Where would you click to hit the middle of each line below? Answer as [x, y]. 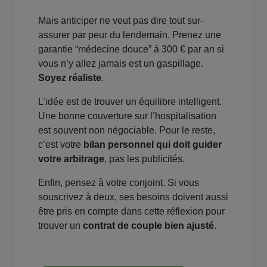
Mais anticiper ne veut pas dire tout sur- [121, 21]
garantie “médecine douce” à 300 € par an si [131, 49]
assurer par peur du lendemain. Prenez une [130, 35]
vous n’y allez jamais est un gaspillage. [121, 64]
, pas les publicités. [145, 159]
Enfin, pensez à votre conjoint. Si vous [119, 183]
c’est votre [61, 145]
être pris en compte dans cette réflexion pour [131, 212]
